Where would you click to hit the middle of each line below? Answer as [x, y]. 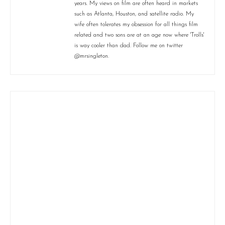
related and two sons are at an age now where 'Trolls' [139, 35]
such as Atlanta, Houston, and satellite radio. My [134, 14]
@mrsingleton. [92, 56]
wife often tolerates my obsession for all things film [136, 24]
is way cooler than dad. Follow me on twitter [129, 45]
